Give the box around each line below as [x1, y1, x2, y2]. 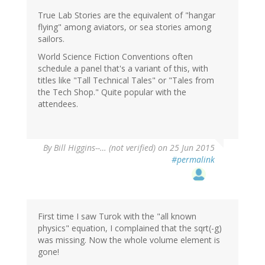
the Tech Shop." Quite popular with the [38, 86, 186, 98]
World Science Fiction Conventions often [38, 51, 193, 63]
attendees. [38, 98, 78, 110]
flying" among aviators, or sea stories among [38, 21, 211, 33]
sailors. [38, 33, 64, 45]
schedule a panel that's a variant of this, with [38, 63, 208, 75]
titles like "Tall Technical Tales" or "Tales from [38, 75, 214, 86]
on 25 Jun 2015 [156, 142, 215, 154]
